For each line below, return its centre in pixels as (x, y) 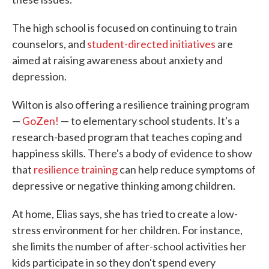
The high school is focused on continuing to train (125, 28)
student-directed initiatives (152, 44)
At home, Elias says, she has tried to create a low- (125, 214)
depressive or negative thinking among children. (124, 186)
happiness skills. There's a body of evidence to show (132, 153)
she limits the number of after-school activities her (129, 246)
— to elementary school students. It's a (149, 121)
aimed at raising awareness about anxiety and (117, 60)
